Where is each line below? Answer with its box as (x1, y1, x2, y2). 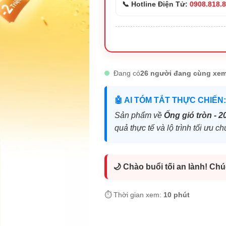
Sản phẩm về (115, 111, 164, 120)
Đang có (114, 69, 140, 78)
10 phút (163, 191, 190, 199)
